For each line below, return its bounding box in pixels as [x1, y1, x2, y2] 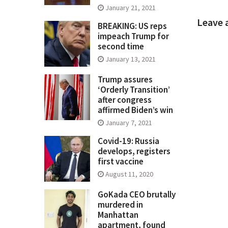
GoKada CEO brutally [98, 189, 176, 201]
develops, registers [98, 146, 170, 157]
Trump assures [98, 74, 153, 85]
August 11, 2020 [105, 169, 153, 179]
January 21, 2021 [105, 3, 156, 13]
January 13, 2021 [105, 54, 156, 64]
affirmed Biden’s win [98, 104, 173, 116]
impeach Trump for [98, 31, 169, 42]
